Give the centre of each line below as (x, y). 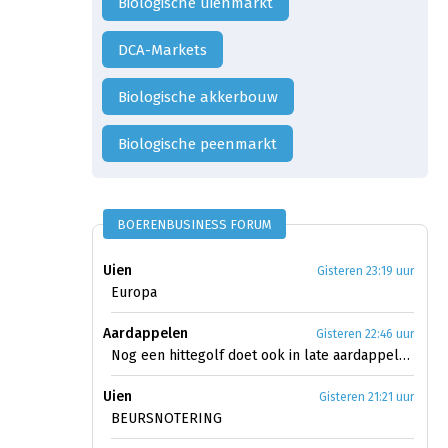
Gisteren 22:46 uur (365, 334)
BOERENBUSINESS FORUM (194, 225)
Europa (134, 293)
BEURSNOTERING (166, 419)
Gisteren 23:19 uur (365, 271)
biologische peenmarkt (202, 144)
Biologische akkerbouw (202, 97)
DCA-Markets (167, 50)
